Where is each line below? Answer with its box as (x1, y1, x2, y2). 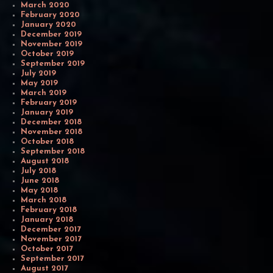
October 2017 (21, 245, 74, 253)
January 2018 (21, 216, 74, 224)
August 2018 (21, 157, 69, 166)
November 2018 (21, 128, 83, 136)
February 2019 (21, 99, 77, 107)
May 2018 (21, 186, 58, 195)
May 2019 (21, 79, 58, 88)
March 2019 (21, 89, 67, 97)
